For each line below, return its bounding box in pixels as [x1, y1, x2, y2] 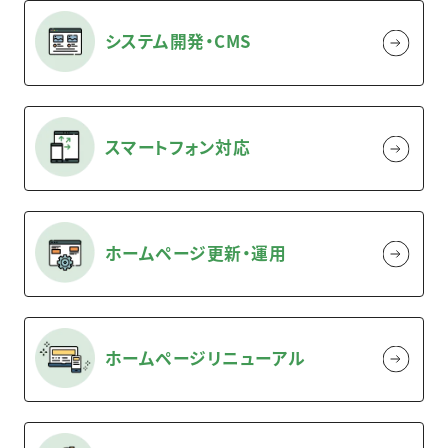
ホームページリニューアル [104, 345, 306, 370]
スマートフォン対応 [104, 135, 251, 160]
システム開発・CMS [104, 29, 251, 54]
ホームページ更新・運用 [104, 240, 287, 265]
